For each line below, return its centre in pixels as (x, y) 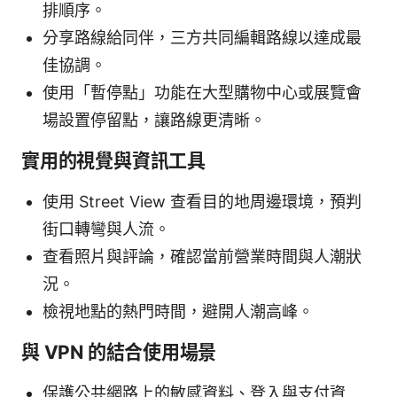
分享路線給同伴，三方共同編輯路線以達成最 (202, 38)
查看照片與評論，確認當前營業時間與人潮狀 (202, 257)
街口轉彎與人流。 (106, 230)
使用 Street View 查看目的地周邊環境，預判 (202, 202)
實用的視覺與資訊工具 (113, 161)
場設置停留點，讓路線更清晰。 (154, 121)
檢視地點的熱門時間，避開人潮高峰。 (178, 312)
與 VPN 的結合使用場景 (119, 353)
